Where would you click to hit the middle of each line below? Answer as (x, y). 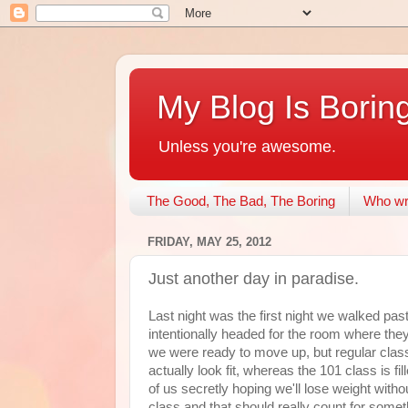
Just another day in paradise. (254, 278)
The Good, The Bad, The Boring (240, 201)
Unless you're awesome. (247, 147)
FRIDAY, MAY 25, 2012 (209, 242)
